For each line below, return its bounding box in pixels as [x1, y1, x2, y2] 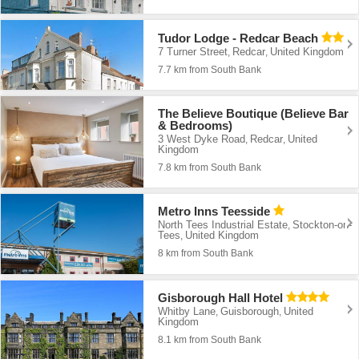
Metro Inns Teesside [158, 204, 271, 219]
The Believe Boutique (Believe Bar [158, 106, 349, 120]
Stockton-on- [292, 219, 353, 232]
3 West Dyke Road [158, 132, 246, 145]
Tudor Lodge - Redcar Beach [158, 30, 319, 45]
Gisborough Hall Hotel [158, 291, 284, 305]
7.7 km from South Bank [158, 63, 262, 75]
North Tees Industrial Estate [158, 219, 288, 232]
